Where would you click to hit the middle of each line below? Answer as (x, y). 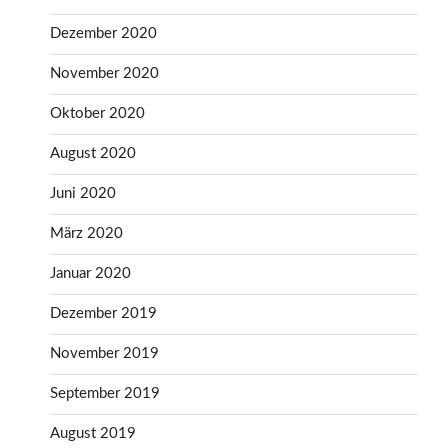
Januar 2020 (90, 274)
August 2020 (93, 154)
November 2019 (104, 354)
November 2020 (104, 74)
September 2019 (105, 394)
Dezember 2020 (103, 34)
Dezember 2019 (103, 314)
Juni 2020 (83, 194)
